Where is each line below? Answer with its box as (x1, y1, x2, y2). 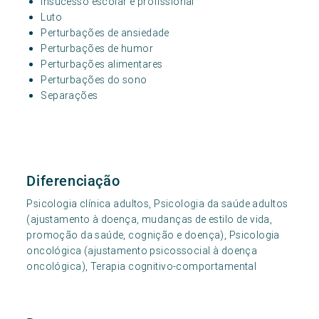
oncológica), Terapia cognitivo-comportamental (26, 260, 257, 273)
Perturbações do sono (41, 73, 147, 87)
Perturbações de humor (41, 42, 154, 56)
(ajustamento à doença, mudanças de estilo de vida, (26, 213, 273, 226)
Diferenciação (26, 172, 120, 190)
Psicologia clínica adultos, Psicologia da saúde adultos (26, 197, 288, 211)
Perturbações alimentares (41, 58, 163, 71)
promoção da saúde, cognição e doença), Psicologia (26, 229, 280, 242)
